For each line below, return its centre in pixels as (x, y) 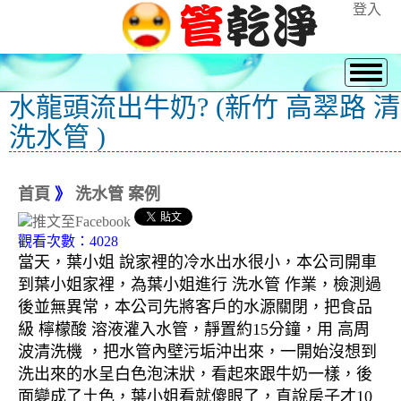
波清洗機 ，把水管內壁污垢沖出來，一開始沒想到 (197, 352)
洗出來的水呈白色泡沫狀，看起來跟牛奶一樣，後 (195, 375)
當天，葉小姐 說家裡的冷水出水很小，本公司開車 (197, 263)
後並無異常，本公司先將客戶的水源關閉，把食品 (195, 307)
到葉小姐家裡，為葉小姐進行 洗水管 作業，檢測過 (200, 285)
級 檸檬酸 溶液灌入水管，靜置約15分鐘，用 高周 (194, 330)
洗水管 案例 (118, 194)
